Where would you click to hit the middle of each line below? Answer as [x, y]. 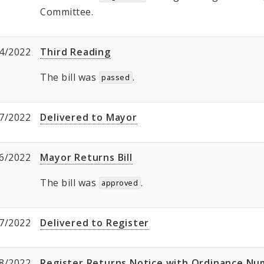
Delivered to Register [95, 223]
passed [116, 77]
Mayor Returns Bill [86, 158]
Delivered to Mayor [89, 118]
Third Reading [75, 52]
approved [120, 183]
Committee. [67, 12]
